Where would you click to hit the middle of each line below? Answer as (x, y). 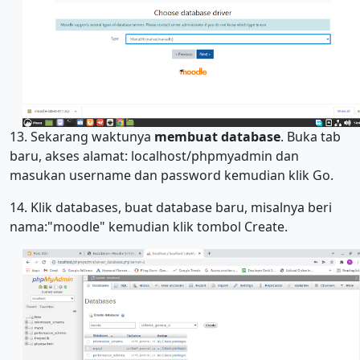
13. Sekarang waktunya (82, 137)
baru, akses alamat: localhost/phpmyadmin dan (154, 156)
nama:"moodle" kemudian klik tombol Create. (149, 227)
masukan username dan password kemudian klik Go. (172, 176)
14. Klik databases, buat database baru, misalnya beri (171, 208)
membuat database (217, 137)
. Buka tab (311, 137)
